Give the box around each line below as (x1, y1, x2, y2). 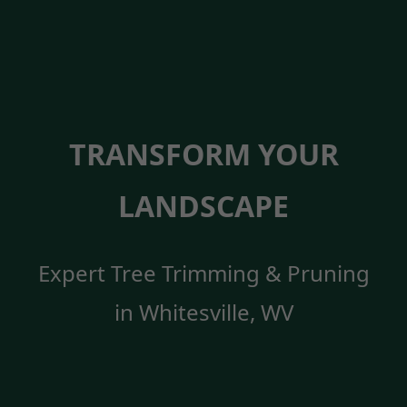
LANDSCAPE (118, 186, 289, 226)
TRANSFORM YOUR (68, 134, 339, 174)
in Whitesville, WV (114, 297, 293, 328)
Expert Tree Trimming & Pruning (37, 258, 370, 289)
